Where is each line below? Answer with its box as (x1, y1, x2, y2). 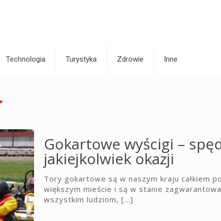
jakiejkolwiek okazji (43, 148, 174, 169)
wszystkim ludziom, (43, 194, 119, 204)
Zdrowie (117, 55, 144, 64)
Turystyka (66, 55, 97, 64)
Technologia (6, 55, 45, 64)
